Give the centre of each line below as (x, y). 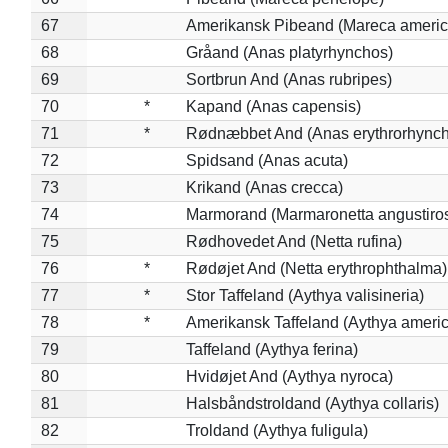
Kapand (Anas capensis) (273, 106)
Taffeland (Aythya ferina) (271, 349)
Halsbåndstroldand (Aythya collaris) (312, 403)
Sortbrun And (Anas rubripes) (288, 79)
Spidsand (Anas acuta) (266, 160)
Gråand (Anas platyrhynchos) (289, 52)
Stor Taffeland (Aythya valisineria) (304, 295)
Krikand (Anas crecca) (264, 187)
